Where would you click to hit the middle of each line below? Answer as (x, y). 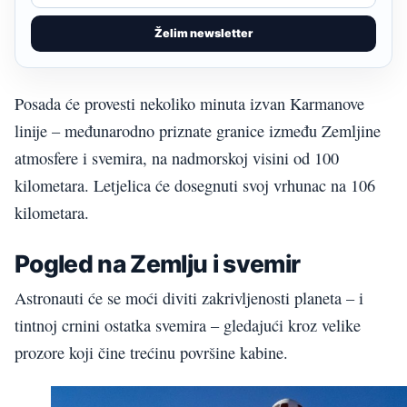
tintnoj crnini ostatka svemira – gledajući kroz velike (188, 325)
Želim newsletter (203, 33)
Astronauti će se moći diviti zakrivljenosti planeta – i (189, 298)
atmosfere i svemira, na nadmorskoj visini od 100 (177, 158)
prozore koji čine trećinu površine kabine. (151, 352)
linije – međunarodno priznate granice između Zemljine (198, 130)
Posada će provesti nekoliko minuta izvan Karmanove (189, 103)
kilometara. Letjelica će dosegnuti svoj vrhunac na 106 (195, 185)
